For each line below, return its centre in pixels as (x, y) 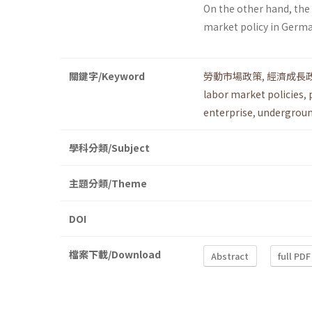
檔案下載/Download (115, 255)
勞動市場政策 (233, 76)
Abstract (230, 256)
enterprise (228, 112)
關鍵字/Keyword (107, 76)
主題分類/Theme (108, 184)
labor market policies (253, 94)
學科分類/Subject (109, 148)
